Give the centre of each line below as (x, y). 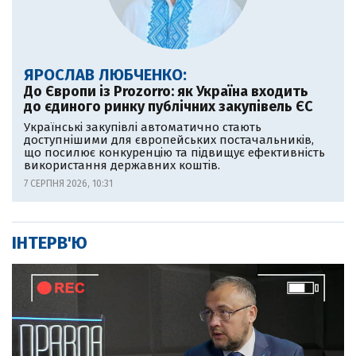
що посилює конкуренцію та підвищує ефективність (174, 152)
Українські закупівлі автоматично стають (143, 127)
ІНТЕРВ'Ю (50, 242)
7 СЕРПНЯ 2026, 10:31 (68, 183)
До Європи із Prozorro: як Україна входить (166, 91)
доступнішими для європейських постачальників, (169, 139)
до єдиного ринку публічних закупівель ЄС (168, 106)
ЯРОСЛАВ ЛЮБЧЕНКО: (105, 74)
